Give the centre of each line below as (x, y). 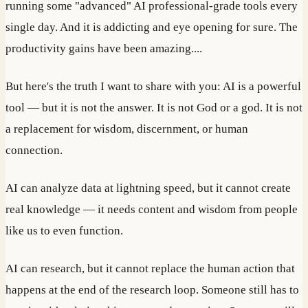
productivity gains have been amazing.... (104, 49)
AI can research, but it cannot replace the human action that (150, 268)
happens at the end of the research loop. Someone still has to (152, 289)
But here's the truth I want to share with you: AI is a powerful (153, 87)
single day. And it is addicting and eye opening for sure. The (152, 27)
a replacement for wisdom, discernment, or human (127, 129)
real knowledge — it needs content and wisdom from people (152, 209)
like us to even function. (64, 230)
